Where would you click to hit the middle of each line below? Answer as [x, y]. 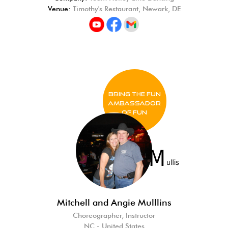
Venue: [59, 9]
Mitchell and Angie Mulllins [114, 202]
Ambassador [134, 103]
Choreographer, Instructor [114, 215]
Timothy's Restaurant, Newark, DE [125, 9]
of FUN [134, 112]
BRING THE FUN [134, 94]
